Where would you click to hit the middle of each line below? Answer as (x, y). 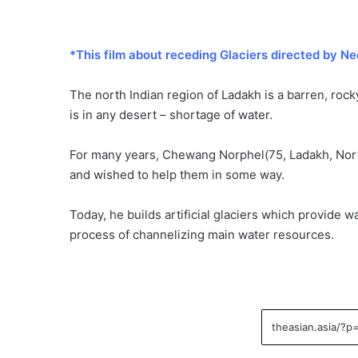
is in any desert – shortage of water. (171, 115)
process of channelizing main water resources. (202, 235)
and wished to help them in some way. (177, 175)
